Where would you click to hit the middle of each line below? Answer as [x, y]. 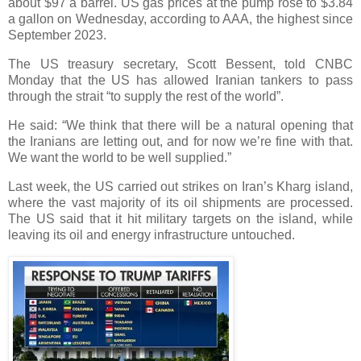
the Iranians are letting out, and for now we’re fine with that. [180, 141]
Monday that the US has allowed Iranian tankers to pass [180, 81]
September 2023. [57, 35]
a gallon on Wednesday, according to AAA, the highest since [180, 19]
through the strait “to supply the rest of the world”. [146, 97]
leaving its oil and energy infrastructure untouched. [151, 234]
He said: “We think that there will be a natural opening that [180, 125]
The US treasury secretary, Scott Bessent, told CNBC [180, 64]
